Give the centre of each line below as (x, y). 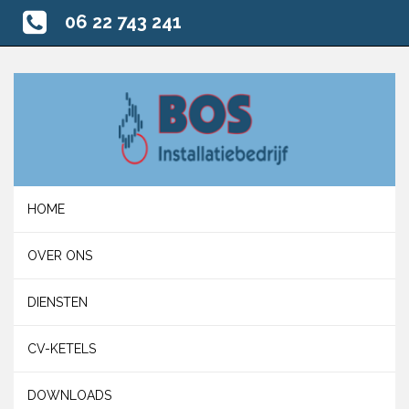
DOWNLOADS (69, 395)
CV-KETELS (62, 348)
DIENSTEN (58, 302)
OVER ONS (60, 255)
